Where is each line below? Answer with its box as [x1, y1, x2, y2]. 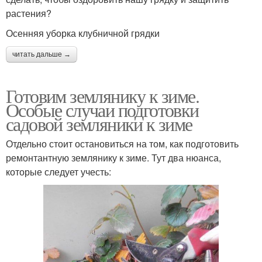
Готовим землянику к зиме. [6, 83, 199, 109]
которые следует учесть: [6, 165, 111, 179]
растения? [6, 6, 51, 20]
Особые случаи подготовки [6, 97, 199, 123]
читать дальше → [12, 50, 71, 59]
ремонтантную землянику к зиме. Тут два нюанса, [6, 151, 221, 165]
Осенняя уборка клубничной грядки [6, 26, 160, 40]
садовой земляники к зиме [6, 111, 192, 137]
